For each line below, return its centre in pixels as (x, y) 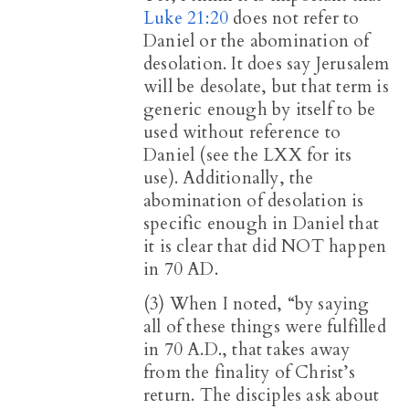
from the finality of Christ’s (249, 372)
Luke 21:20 (186, 18)
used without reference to (242, 132)
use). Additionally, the (229, 178)
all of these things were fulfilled (265, 326)
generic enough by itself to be (259, 109)
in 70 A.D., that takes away (247, 349)
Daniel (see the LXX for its (248, 155)
